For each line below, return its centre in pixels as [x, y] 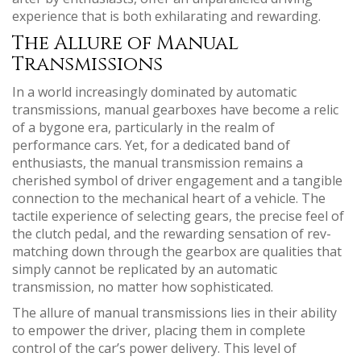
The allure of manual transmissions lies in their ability [174, 313]
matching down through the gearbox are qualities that [177, 252]
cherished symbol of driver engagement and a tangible [177, 181]
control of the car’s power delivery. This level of [154, 349]
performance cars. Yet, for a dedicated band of [151, 145]
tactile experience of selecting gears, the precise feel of [178, 216]
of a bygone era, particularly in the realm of [143, 128]
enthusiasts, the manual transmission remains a [158, 163]
